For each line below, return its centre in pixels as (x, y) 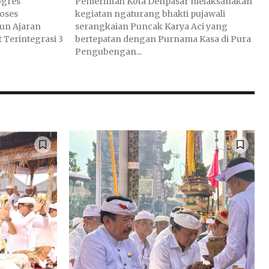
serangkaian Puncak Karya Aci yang (151, 26)
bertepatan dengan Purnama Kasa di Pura (163, 39)
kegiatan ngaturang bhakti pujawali (150, 14)
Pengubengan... (108, 51)
